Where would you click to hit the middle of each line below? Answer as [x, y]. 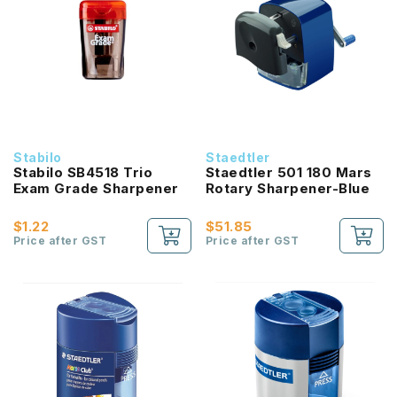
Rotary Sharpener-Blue [288, 188]
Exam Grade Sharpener [96, 188]
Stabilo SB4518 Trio [83, 172]
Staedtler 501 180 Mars [289, 172]
